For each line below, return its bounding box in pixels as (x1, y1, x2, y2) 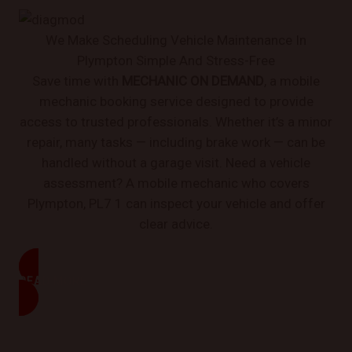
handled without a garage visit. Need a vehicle (42, 154, 310, 170)
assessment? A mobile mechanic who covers (42, 174, 310, 191)
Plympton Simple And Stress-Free (77, 52, 275, 68)
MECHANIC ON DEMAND (122, 72, 264, 89)
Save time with (32, 72, 122, 89)
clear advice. (139, 215, 213, 232)
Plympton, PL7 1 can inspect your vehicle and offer (27, 195, 325, 211)
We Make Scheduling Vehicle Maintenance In (46, 31, 306, 48)
